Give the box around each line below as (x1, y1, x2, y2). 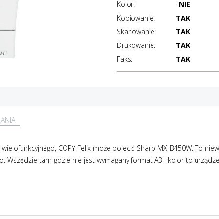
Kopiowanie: (116, 13, 155, 22)
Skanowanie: (116, 27, 156, 36)
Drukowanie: (116, 41, 155, 50)
